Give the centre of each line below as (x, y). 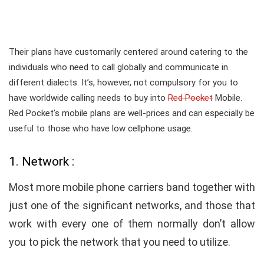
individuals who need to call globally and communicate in (118, 67)
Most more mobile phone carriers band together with (132, 187)
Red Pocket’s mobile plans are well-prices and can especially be (132, 113)
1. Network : (43, 161)
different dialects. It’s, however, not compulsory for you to (123, 82)
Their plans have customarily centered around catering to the (128, 52)
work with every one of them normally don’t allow (132, 224)
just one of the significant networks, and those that (132, 205)
